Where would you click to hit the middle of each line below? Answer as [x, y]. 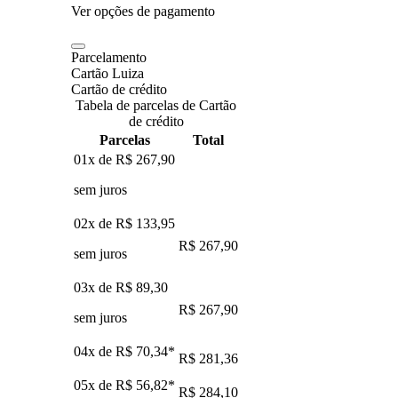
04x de [95, 351]
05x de [95, 385]
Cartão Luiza [107, 73]
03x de [95, 287]
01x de [95, 159]
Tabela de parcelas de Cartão [156, 105]
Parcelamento [109, 57]
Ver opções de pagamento [143, 11]
